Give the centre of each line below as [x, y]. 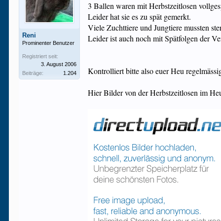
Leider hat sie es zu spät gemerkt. [140, 17]
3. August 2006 [59, 64]
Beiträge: [33, 73]
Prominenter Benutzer [49, 43]
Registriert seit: [40, 56]
